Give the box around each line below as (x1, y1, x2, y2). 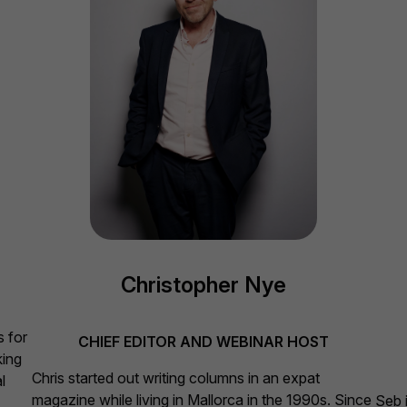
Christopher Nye (121, 272, 286, 299)
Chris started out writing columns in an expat (31, 368, 320, 387)
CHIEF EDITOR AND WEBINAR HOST (78, 332, 329, 351)
